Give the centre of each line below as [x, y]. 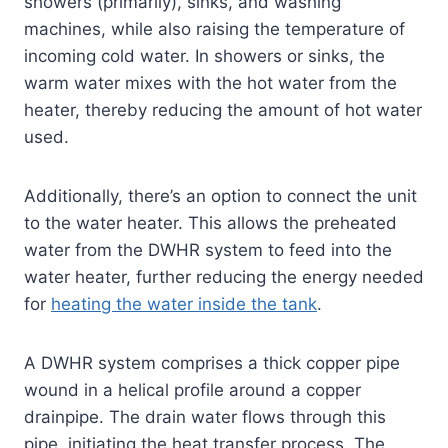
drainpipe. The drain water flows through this [205, 417]
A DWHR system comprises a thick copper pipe [212, 363]
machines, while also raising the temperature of [214, 29]
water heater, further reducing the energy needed [224, 277]
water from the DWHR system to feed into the [208, 250]
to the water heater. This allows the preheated [210, 223]
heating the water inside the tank [184, 304]
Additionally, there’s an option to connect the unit [220, 196]
